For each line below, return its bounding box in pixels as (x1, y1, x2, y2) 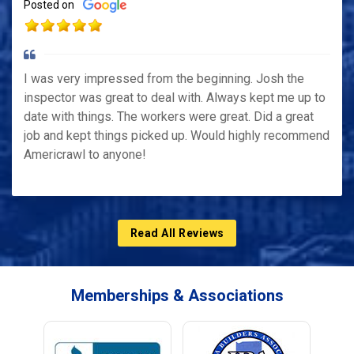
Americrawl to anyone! (24, 147, 146, 163)
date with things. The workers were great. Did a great (24, 109, 314, 125)
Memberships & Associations (70, 286, 284, 306)
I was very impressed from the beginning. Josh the (24, 71, 304, 87)
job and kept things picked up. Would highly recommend (24, 128, 330, 144)
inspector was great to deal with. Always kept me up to (24, 90, 326, 106)
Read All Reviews (130, 227, 224, 240)
